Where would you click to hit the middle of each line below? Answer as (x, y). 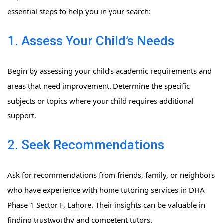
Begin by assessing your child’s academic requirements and (110, 71)
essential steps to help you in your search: (79, 12)
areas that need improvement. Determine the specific (99, 86)
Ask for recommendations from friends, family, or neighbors (111, 175)
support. (22, 116)
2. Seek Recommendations (86, 145)
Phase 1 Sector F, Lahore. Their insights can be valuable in (106, 205)
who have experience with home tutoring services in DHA (106, 190)
